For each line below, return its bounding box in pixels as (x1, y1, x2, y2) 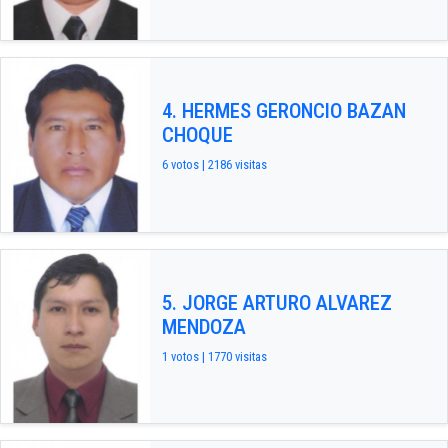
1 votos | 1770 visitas (161, 348, 267, 364)
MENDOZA (161, 314, 246, 339)
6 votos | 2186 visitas (161, 157, 267, 173)
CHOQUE (161, 123, 233, 148)
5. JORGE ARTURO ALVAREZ (161, 290, 392, 315)
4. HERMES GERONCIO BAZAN (161, 99, 406, 124)
